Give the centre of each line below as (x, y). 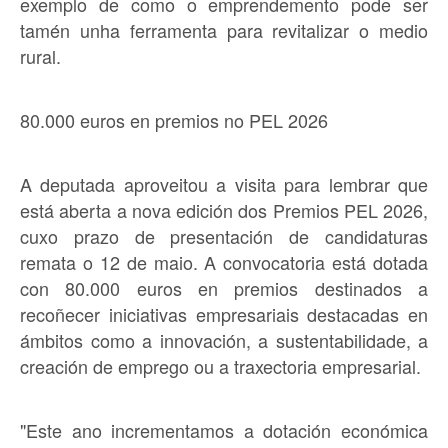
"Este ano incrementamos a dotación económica (224, 429)
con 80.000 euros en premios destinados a (224, 287)
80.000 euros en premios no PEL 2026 (174, 119)
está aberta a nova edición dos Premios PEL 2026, (224, 209)
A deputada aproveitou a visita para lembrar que (224, 183)
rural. (40, 55)
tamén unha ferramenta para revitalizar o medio (224, 29)
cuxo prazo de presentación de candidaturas (224, 235)
